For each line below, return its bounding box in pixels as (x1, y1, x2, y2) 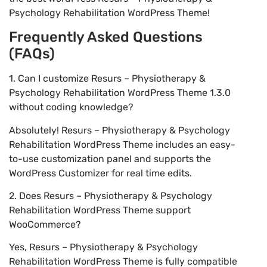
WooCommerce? (9, 219, 81, 231)
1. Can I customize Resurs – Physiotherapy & (9, 73, 206, 85)
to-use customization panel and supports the (9, 153, 211, 164)
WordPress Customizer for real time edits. (9, 167, 192, 179)
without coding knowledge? (9, 101, 133, 113)
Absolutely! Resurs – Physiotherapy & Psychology (9, 124, 230, 136)
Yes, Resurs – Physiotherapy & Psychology (9, 241, 198, 253)
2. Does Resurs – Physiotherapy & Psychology (9, 190, 212, 202)
